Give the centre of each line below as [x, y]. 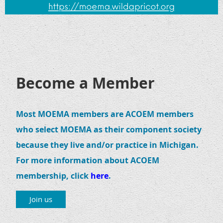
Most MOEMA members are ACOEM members [105, 114]
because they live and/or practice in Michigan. [107, 145]
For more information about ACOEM [88, 160]
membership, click [53, 175]
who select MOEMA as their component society [109, 129]
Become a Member [85, 83]
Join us [41, 199]
